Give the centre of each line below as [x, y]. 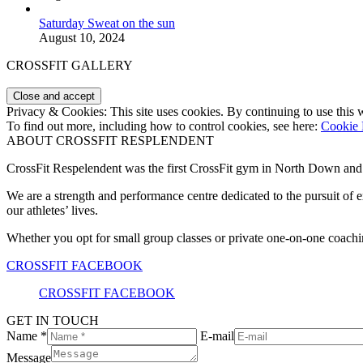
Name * [27, 336]
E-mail [217, 336]
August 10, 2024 [82, 38]
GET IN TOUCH [53, 321]
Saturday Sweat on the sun [107, 23]
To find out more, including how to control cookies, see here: [164, 126]
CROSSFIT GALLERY [70, 66]
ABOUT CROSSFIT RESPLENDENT [110, 141]
